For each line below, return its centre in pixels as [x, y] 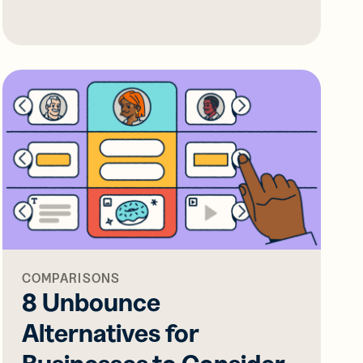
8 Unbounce [91, 301]
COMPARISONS [71, 278]
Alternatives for [110, 332]
